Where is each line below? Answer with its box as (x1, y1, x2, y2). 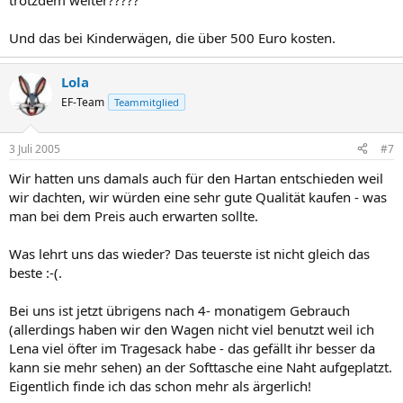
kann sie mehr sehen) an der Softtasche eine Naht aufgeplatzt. (9, 357, 392, 376)
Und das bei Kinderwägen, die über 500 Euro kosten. (9, 29, 336, 47)
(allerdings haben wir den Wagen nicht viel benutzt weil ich (9, 319, 374, 338)
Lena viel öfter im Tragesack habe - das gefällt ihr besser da (9, 338, 375, 357)
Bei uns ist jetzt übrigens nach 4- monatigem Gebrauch (9, 300, 350, 319)
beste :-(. (9, 263, 62, 282)
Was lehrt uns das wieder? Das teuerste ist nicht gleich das (9, 244, 370, 263)
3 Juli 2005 (9, 140, 60, 157)
